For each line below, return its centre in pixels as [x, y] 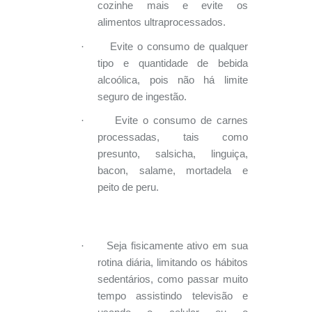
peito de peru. [128, 188]
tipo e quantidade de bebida [173, 63]
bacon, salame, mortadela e [173, 171]
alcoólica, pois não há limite [173, 80]
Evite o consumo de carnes [181, 121]
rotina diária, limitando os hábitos [173, 263]
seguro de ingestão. [142, 96]
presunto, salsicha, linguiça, [173, 154]
